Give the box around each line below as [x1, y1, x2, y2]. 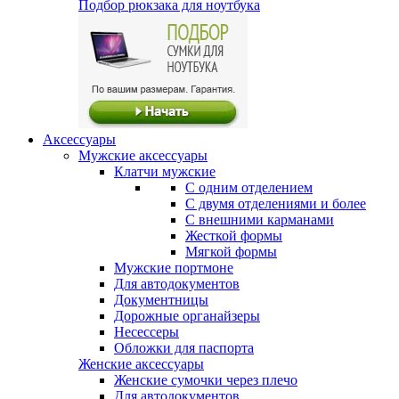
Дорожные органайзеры [114, 307, 260, 323]
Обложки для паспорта [114, 339, 254, 355]
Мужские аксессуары [78, 147, 208, 163]
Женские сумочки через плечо [114, 371, 297, 387]
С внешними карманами [185, 211, 334, 227]
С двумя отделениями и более [185, 195, 366, 211]
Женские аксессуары [78, 355, 204, 371]
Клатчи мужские [114, 163, 216, 179]
